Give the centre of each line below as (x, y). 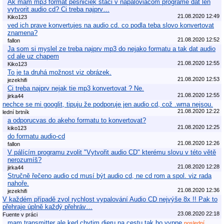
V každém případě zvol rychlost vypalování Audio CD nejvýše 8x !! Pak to (110, 199)
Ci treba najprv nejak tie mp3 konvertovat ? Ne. (76, 88)
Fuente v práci (20, 214)
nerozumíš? (24, 159)
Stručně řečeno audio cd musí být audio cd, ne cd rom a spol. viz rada (109, 175)
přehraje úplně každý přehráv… (47, 206)
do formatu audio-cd (36, 136)
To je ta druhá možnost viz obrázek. (59, 72)
